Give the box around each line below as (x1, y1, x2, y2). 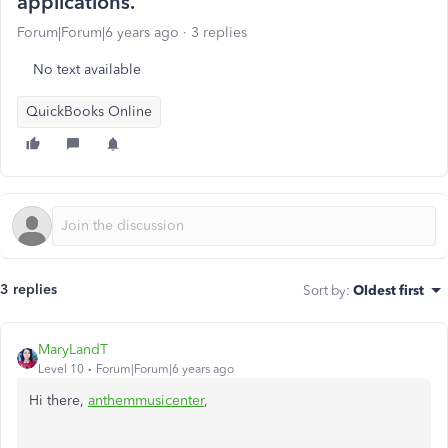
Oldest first (353, 282, 424, 298)
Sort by (303, 282, 346, 298)
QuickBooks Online (26, 103, 152, 120)
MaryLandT (38, 341, 108, 358)
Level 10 (38, 362, 84, 376)
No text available (33, 61, 141, 78)
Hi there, (29, 392, 88, 409)
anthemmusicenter (88, 392, 204, 409)
